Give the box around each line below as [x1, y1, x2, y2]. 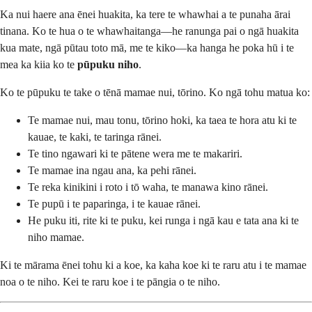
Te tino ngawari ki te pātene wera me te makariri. [28, 147, 242, 159]
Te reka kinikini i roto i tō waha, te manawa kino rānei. [28, 180, 268, 193]
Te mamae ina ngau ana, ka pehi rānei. [28, 164, 196, 176]
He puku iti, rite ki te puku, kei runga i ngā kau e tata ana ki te [28, 214, 299, 226]
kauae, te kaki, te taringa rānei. [28, 130, 162, 143]
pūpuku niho [77, 58, 139, 70]
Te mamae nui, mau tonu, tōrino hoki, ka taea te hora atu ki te [28, 114, 297, 126]
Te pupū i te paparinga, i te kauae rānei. [28, 197, 201, 210]
